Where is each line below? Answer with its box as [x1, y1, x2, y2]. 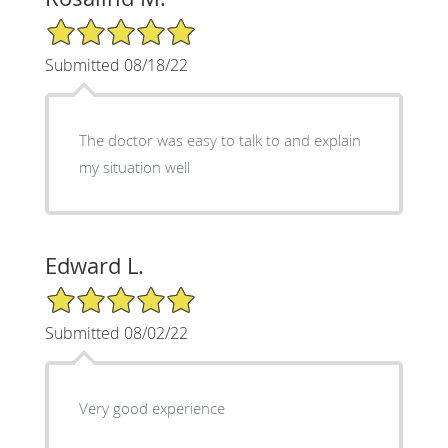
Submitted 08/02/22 [44, 321, 188, 344]
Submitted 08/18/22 [44, 53, 188, 76]
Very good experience [78, 397, 225, 418]
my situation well [78, 156, 190, 177]
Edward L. [44, 250, 144, 280]
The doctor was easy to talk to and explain [78, 129, 361, 150]
